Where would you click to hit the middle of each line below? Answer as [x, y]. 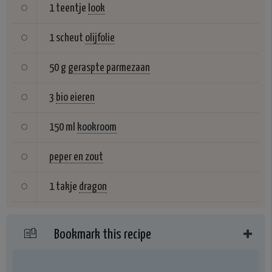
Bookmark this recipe [101, 235]
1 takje [63, 187]
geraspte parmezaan [109, 68]
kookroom [97, 127]
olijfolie [100, 38]
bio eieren [75, 97]
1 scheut [66, 38]
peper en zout [76, 157]
